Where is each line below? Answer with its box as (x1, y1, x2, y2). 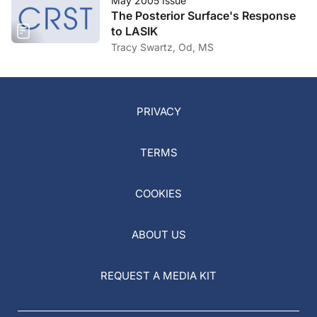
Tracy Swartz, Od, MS (111, 41, 214, 53)
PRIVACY (136, 105, 181, 118)
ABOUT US (131, 228, 186, 241)
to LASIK (111, 24, 158, 38)
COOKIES (135, 187, 182, 200)
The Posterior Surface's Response (111, 8, 296, 23)
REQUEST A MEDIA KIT (100, 269, 217, 282)
